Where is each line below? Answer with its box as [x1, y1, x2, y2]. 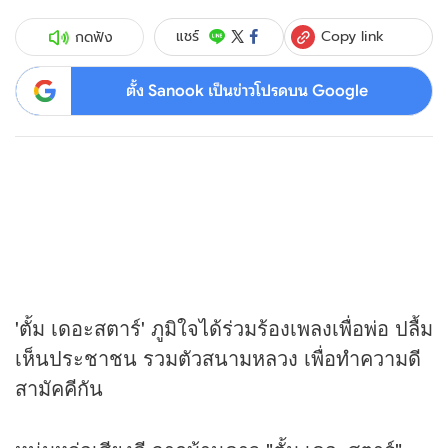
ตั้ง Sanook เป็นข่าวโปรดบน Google [125, 80, 368, 101]
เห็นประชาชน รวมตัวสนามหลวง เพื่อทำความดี [15, 343, 421, 373]
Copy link [321, 25, 385, 46]
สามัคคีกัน [15, 373, 103, 403]
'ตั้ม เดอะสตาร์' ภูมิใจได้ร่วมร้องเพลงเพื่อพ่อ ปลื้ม [15, 313, 433, 343]
